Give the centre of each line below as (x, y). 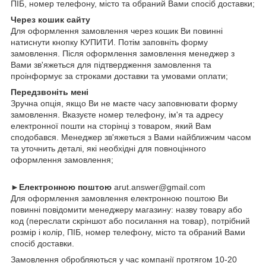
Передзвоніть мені (50, 92)
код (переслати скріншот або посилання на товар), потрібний (130, 221)
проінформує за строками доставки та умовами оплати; (119, 76)
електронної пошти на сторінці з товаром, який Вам (111, 126)
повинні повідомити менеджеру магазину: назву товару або (126, 209)
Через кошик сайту (50, 19)
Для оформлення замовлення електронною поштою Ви (119, 198)
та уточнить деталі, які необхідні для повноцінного (108, 148)
